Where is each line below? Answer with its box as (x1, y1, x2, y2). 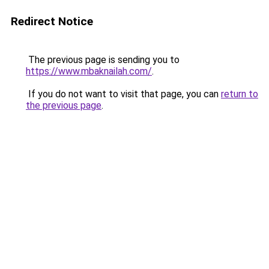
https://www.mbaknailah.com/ (26, 65, 152, 77)
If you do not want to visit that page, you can (26, 88, 221, 100)
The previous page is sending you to (26, 54, 180, 65)
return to (221, 88, 258, 100)
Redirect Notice (11, 14, 93, 28)
